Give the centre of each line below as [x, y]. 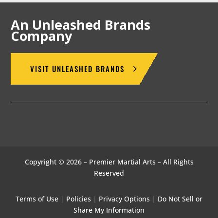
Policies [79, 199]
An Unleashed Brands [81, 25]
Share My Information [109, 210]
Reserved [109, 173]
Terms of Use [37, 199]
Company [42, 36]
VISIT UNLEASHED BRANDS [78, 69]
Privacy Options [124, 199]
